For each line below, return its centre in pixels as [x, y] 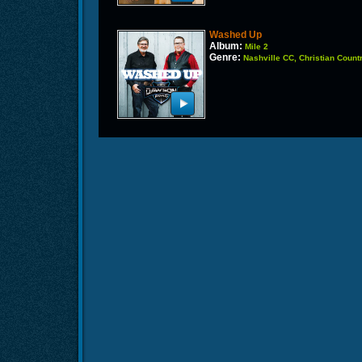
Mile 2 [257, 47]
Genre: [225, 58]
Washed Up [236, 35]
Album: [226, 46]
